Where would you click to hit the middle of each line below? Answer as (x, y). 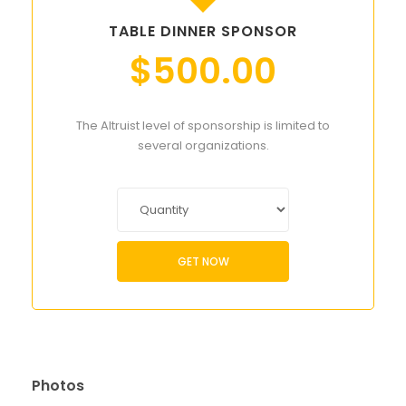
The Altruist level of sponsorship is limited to (203, 126)
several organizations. (203, 146)
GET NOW (203, 261)
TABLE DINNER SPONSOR (203, 32)
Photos (58, 386)
